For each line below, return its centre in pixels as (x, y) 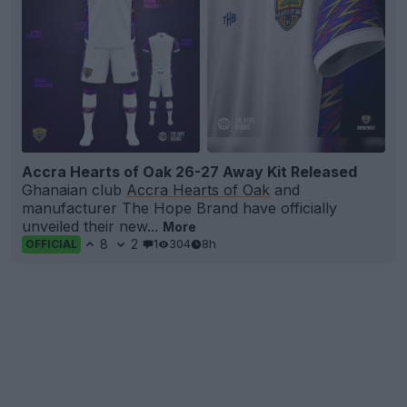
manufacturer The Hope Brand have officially (179, 208)
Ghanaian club (74, 189)
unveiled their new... (92, 226)
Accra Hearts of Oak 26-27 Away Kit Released (189, 171)
